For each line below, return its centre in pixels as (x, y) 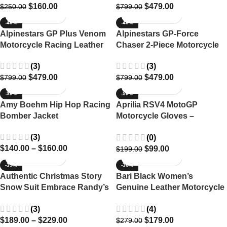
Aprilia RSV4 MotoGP (157, 105)
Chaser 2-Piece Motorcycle (167, 45)
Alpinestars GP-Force (157, 33)
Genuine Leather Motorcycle (170, 187)
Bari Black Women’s (155, 176)
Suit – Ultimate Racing (158, 56)
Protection (136, 67)
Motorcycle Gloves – (155, 116)
